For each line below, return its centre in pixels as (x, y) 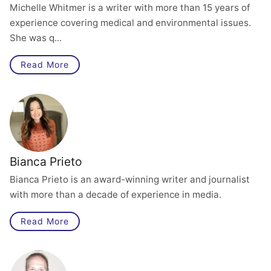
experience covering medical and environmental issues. (130, 23)
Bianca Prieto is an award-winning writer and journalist (130, 179)
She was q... (36, 38)
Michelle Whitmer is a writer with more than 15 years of (130, 8)
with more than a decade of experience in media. (116, 194)
